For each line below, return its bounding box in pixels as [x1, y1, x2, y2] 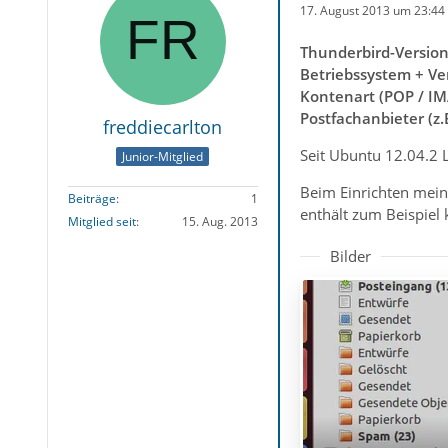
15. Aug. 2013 [181, 213, 258, 231]
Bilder [329, 246, 371, 266]
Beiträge [67, 190, 116, 208]
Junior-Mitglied [122, 148, 204, 166]
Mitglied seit [67, 213, 136, 231]
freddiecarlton [103, 115, 223, 139]
